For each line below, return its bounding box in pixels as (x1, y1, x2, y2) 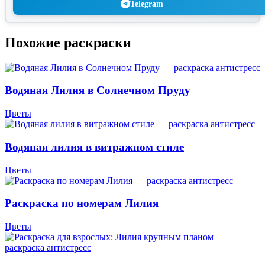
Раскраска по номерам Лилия (5, 197, 159, 210)
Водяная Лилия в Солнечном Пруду (5, 84, 190, 97)
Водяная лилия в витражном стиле (5, 140, 184, 153)
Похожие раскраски (5, 34, 131, 50)
